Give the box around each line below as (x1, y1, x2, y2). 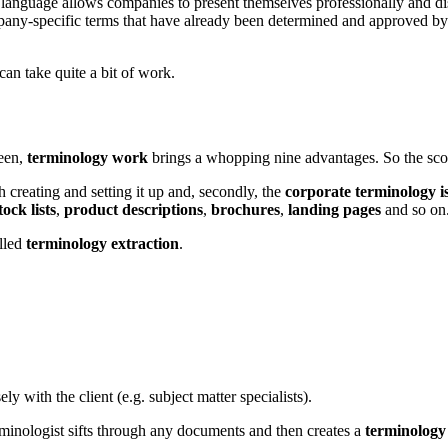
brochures (211, 200, 280, 218)
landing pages (288, 200, 385, 218)
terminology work (27, 148, 152, 166)
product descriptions (64, 200, 203, 218)
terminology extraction (26, 234, 179, 252)
